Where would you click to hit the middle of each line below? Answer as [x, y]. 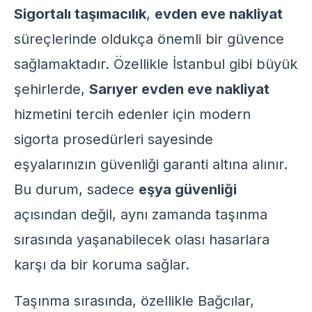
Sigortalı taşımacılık [80, 14]
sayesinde [178, 139]
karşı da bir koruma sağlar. [102, 265]
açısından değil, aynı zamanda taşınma [141, 214]
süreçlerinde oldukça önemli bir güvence [149, 39]
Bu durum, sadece [76, 189]
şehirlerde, [52, 89]
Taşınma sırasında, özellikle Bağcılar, [134, 301]
